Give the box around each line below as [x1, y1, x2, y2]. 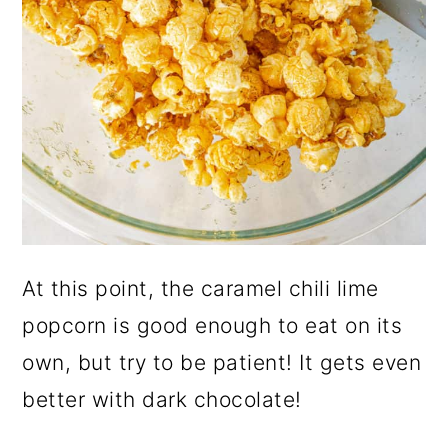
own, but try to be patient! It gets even [22, 350, 422, 376]
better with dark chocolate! [22, 387, 302, 413]
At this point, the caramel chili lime [22, 276, 379, 302]
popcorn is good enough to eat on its [22, 313, 403, 339]
